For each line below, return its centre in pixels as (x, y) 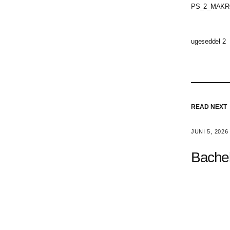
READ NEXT (209, 107)
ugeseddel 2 (208, 41)
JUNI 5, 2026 (210, 131)
